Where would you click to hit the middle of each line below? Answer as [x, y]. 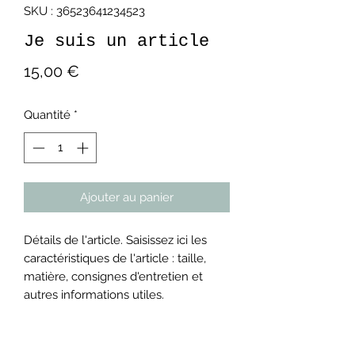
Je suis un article [116, 42]
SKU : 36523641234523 [84, 11]
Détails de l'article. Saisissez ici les [115, 240]
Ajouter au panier [127, 197]
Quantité [47, 115]
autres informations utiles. [94, 294]
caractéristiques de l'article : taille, [115, 258]
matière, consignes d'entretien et [113, 276]
